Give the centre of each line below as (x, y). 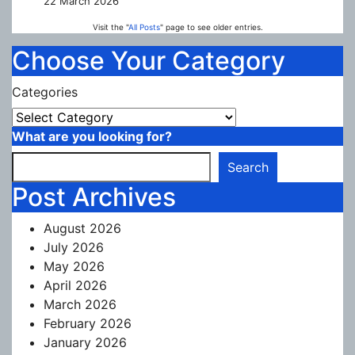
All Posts (144, 27)
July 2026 (74, 247)
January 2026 (85, 342)
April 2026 (75, 285)
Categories (45, 92)
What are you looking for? (92, 136)
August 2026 (82, 228)
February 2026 (88, 323)
